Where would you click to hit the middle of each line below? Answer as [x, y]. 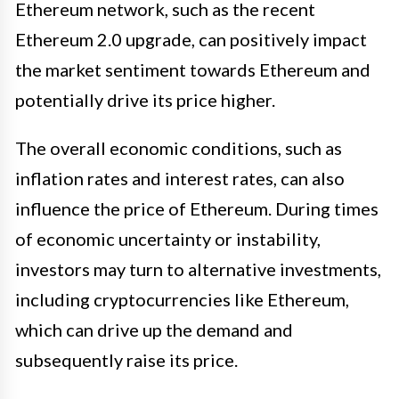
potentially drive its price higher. [145, 99]
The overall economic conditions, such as [179, 147]
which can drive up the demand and [154, 329]
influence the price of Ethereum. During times [197, 208]
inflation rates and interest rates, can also [180, 178]
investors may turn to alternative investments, [198, 269]
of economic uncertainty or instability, [168, 238]
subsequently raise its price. [126, 359]
